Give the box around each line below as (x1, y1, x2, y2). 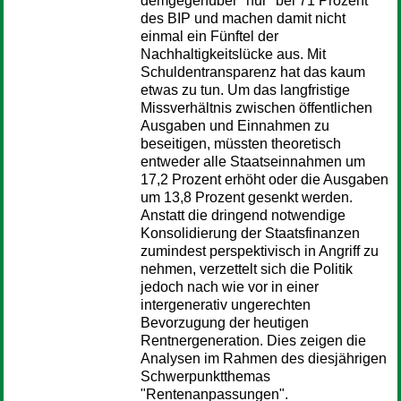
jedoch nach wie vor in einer (141, 279, 319, 294)
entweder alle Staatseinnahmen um (141, 154, 365, 169)
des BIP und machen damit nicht (141, 11, 346, 26)
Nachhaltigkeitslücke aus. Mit (141, 47, 326, 62)
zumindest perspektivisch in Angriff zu (141, 243, 379, 259)
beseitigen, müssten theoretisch (141, 136, 341, 151)
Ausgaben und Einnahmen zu (141, 118, 329, 133)
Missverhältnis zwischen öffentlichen (141, 100, 372, 115)
